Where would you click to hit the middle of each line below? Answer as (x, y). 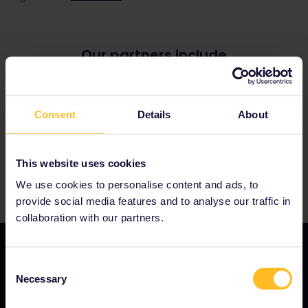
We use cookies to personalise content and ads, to (137, 184)
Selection (26, 281)
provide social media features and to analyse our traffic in (153, 201)
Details (154, 114)
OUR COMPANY (49, 291)
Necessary (41, 278)
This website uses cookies (81, 163)
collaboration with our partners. (90, 217)
